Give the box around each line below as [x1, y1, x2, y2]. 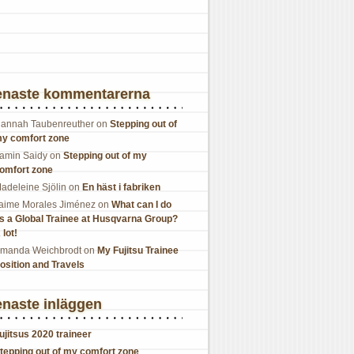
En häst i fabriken [82, 182, 160, 193]
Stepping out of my [63, 150, 147, 161]
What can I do [111, 199, 171, 210]
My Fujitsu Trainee [97, 245, 179, 256]
